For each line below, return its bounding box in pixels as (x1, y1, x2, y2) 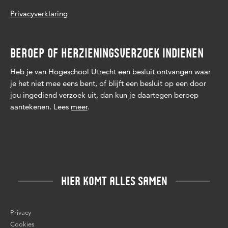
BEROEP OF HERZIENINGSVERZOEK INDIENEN (10, 46, 204, 61)
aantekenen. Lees (10, 102, 71, 111)
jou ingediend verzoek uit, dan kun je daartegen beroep (10, 90, 198, 100)
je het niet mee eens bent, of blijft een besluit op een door (10, 78, 206, 88)
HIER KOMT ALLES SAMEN (61, 174, 167, 188)
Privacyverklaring (10, 9, 68, 18)
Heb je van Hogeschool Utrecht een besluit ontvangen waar (10, 67, 211, 76)
